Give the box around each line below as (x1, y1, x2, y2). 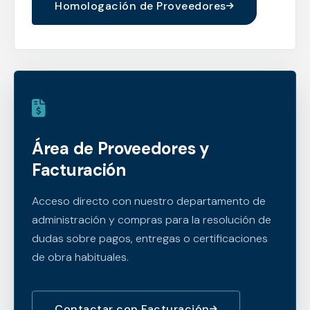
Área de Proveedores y (32, 137, 210, 159)
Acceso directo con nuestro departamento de (32, 193, 266, 208)
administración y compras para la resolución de (32, 212, 271, 227)
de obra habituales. (32, 249, 129, 264)
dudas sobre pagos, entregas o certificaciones (32, 230, 268, 246)
